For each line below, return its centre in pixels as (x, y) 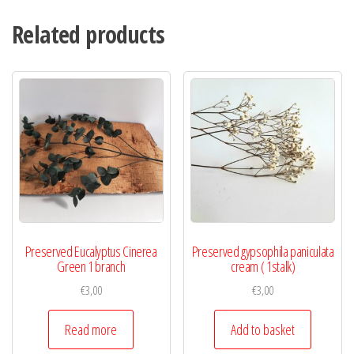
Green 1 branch (91, 266)
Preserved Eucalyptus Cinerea (91, 251)
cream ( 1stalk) (263, 266)
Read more (91, 330)
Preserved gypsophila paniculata (263, 251)
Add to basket (263, 330)
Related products (88, 35)
